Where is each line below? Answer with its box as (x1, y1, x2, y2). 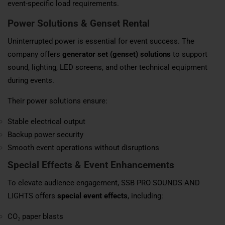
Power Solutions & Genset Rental (8, 17, 150, 29)
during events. (8, 75, 54, 85)
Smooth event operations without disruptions (8, 143, 159, 152)
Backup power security (8, 130, 83, 139)
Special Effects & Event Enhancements (8, 159, 174, 171)
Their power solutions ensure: (8, 96, 107, 105)
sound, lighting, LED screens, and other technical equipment (8, 62, 207, 72)
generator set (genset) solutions (62, 49, 171, 59)
